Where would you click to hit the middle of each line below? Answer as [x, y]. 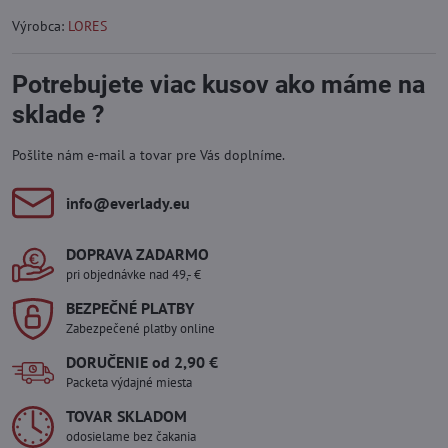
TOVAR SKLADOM [126, 416]
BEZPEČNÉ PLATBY [130, 308]
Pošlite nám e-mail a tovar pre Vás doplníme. [148, 155]
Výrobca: [40, 26]
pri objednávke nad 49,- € [133, 275]
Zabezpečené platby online [140, 329]
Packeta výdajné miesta [129, 383]
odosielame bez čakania [131, 437]
